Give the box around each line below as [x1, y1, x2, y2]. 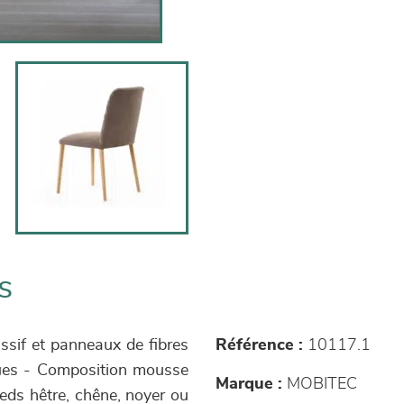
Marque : [216, 376, 282, 392]
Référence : [216, 337, 303, 353]
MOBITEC [282, 376, 357, 392]
